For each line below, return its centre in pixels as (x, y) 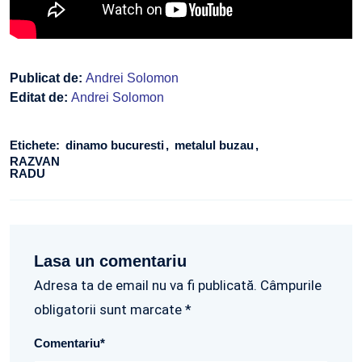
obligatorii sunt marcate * (113, 309)
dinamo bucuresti (116, 145)
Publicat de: (48, 78)
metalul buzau (216, 145)
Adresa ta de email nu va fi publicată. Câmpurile (178, 285)
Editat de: (40, 97)
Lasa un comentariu (110, 261)
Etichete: (35, 145)
